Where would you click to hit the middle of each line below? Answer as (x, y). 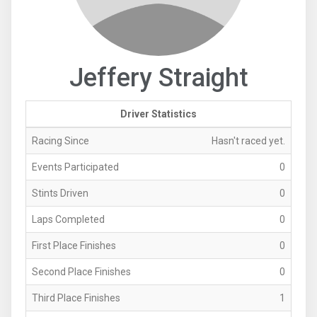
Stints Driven (60, 193)
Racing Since (60, 140)
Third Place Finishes (76, 298)
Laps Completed (68, 219)
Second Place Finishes (81, 271)
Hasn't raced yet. (248, 140)
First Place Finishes (74, 245)
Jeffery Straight (158, 77)
